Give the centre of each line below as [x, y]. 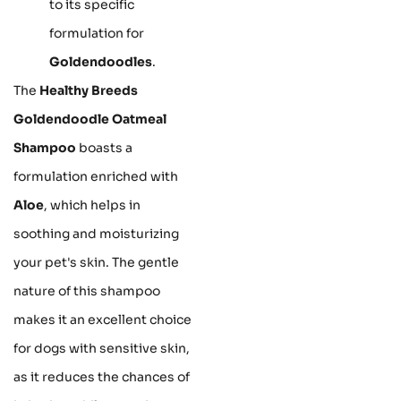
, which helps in [92, 205]
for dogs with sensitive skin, [102, 348]
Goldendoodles [101, 61]
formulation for [97, 33]
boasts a [104, 147]
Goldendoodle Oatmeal [90, 119]
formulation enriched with [96, 176]
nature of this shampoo [87, 290]
